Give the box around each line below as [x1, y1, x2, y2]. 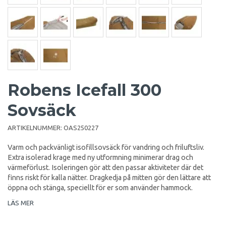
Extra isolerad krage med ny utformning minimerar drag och [8, 153, 193, 161]
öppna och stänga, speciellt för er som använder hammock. [8, 183, 193, 192]
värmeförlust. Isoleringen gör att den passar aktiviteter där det [8, 163, 203, 172]
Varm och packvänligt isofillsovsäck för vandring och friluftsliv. [8, 143, 204, 151]
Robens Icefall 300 [8, 80, 161, 100]
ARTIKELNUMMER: [8, 124, 64, 131]
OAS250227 [64, 124, 98, 131]
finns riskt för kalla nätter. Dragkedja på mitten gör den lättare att [8, 173, 211, 182]
